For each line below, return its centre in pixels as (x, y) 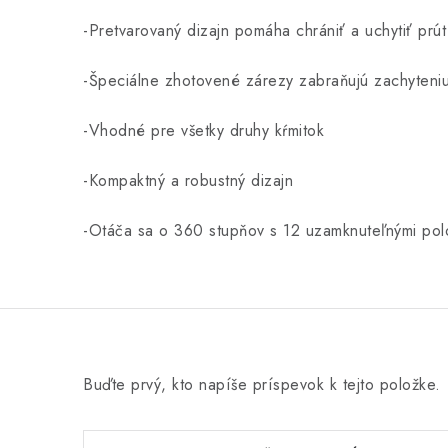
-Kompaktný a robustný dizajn (188, 180)
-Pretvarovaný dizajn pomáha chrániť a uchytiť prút (264, 30)
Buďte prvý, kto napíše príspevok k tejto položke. (262, 384)
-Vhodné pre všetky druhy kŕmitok (206, 130)
